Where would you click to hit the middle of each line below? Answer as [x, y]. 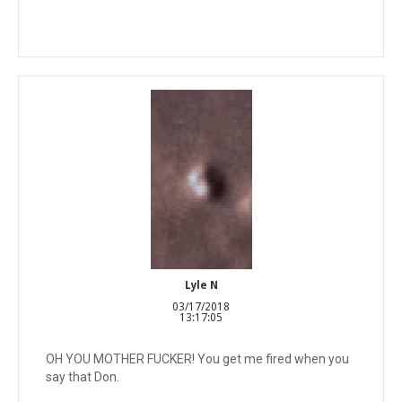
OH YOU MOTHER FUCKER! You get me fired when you [197, 358]
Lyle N [201, 285]
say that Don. [83, 376]
